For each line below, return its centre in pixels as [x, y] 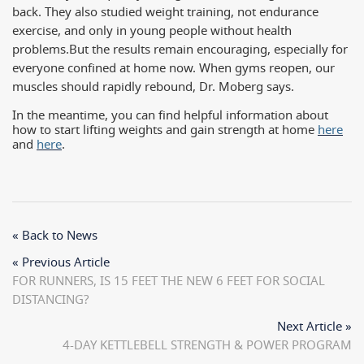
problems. [41, 50]
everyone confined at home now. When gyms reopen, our [173, 68]
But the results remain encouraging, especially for [208, 50]
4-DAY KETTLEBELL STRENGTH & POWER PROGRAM [207, 345]
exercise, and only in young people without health [152, 31]
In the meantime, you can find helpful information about [170, 115]
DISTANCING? [51, 300]
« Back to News [55, 236]
